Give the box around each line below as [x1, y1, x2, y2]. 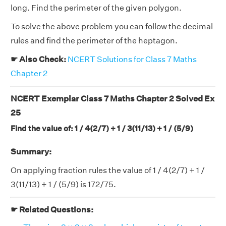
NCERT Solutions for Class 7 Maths [68, 54, 197, 64]
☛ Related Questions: [11, 205, 93, 214]
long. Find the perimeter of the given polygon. [11, 3, 182, 13]
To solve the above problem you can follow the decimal [11, 22, 213, 31]
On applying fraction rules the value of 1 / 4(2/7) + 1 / [11, 165, 205, 175]
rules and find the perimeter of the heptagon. [11, 36, 178, 45]
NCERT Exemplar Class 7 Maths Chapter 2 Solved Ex [11, 94, 214, 103]
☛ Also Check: [11, 54, 66, 64]
